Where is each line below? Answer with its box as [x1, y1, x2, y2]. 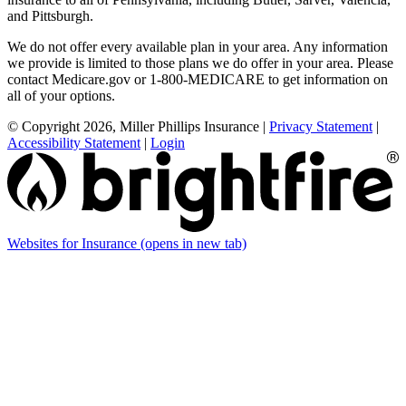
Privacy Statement [269, 119, 372, 135]
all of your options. [7, 88, 115, 104]
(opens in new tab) [140, 235, 246, 251]
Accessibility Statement [7, 135, 140, 151]
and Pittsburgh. [7, 8, 93, 24]
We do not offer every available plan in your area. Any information [7, 39, 388, 55]
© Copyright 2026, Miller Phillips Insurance [7, 119, 259, 135]
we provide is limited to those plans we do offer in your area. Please [7, 55, 393, 72]
